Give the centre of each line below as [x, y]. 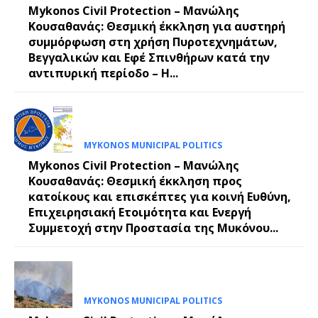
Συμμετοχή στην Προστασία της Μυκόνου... [153, 228]
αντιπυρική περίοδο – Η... [103, 73]
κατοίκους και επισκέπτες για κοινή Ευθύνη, [160, 197]
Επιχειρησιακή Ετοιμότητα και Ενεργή [140, 213]
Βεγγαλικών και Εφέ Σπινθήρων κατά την [149, 58]
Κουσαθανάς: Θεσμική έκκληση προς [135, 181]
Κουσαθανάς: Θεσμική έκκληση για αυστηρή [157, 27]
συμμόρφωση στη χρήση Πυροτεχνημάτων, [153, 42]
